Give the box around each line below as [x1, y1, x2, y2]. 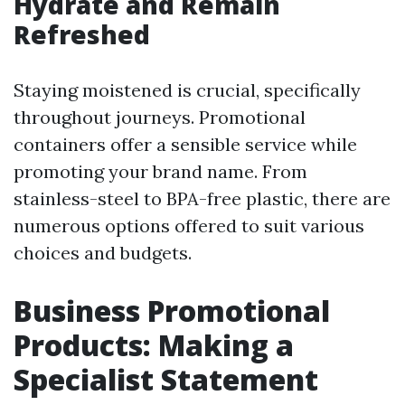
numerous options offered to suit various [14, 214, 364, 238]
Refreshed [14, 17, 150, 52]
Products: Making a [14, 325, 294, 365]
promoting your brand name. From [14, 160, 307, 184]
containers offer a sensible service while [14, 133, 357, 156]
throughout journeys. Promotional [14, 106, 306, 129]
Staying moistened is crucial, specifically [14, 79, 361, 102]
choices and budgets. [14, 241, 192, 265]
